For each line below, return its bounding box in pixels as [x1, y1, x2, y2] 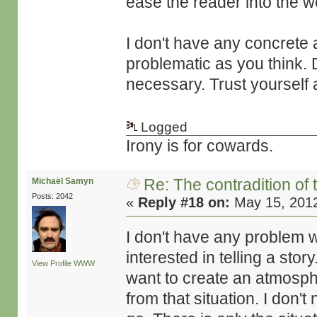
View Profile [31, 259, 71, 267]
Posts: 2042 [31, 192, 73, 200]
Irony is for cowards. [126, 137, 274, 155]
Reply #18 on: [138, 195, 231, 210]
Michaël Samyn [31, 176, 93, 186]
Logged [137, 120, 188, 134]
